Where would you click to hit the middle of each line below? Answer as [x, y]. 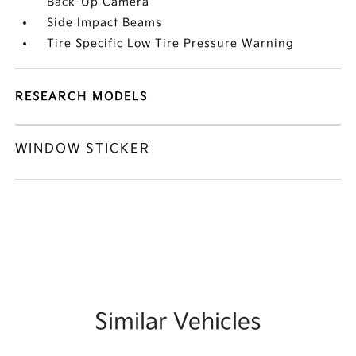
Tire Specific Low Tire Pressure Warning [171, 43]
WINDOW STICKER [83, 149]
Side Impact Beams [105, 23]
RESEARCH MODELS [82, 97]
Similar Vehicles [178, 322]
